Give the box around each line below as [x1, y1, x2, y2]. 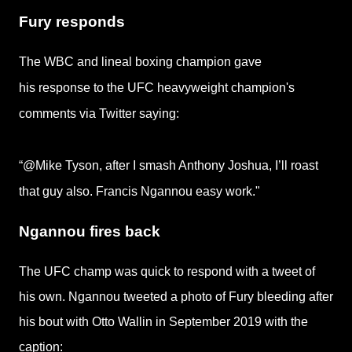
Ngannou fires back [19, 223, 160, 240]
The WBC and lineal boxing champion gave [19, 55, 262, 69]
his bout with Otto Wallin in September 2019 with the [19, 314, 308, 328]
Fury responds [19, 13, 125, 30]
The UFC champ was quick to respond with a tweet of [19, 264, 315, 278]
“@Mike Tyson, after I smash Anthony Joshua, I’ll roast [19, 159, 318, 173]
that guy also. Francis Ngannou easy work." [19, 185, 260, 199]
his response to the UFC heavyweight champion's [19, 81, 295, 95]
